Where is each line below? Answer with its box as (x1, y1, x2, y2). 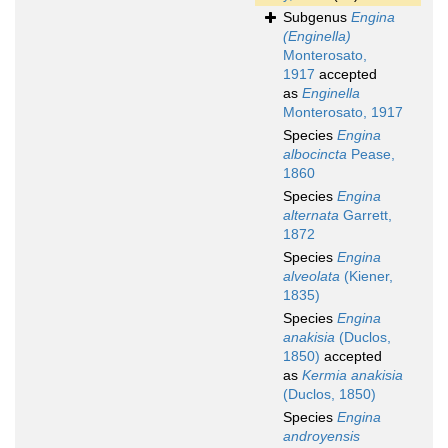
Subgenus (283, 9, 351, 26)
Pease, (347, 146, 395, 163)
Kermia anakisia (302, 367, 403, 384)
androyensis (283, 428, 360, 445)
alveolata (283, 268, 340, 285)
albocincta (283, 146, 347, 163)
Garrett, (339, 207, 392, 224)
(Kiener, (340, 268, 393, 285)
